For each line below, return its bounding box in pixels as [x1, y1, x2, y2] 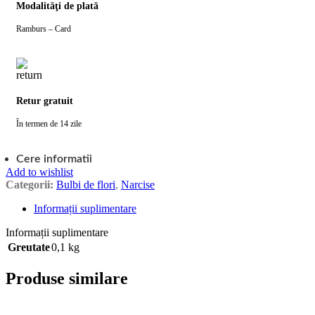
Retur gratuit [16, 95, 73, 106]
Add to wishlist [6, 166, 73, 179]
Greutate [8, 241, 50, 254]
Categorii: [6, 179, 53, 191]
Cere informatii [16, 153, 92, 165]
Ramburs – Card [16, 24, 71, 34]
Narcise [121, 179, 155, 191]
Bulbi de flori [56, 179, 115, 191]
